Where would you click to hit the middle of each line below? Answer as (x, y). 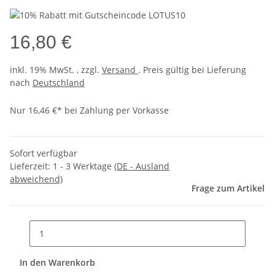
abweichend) (36, 179)
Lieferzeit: (31, 166)
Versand (120, 69)
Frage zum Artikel (228, 188)
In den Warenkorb (59, 262)
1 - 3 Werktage (83, 166)
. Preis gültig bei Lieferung (192, 69)
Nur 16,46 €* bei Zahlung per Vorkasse (89, 110)
